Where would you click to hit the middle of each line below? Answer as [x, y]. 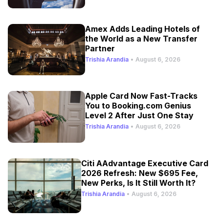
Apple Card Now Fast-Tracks [142, 96]
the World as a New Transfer [142, 38]
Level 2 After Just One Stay [140, 116]
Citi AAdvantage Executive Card [144, 163]
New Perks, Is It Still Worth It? [138, 183]
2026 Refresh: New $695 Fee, [139, 173]
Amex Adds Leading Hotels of [143, 29]
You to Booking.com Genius [138, 106]
